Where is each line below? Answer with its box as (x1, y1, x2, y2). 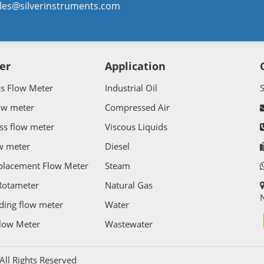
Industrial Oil (105, 82, 158, 94)
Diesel (105, 140, 130, 153)
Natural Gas (105, 179, 153, 192)
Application (105, 59, 166, 74)
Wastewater (105, 218, 153, 230)
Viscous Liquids (105, 121, 168, 133)
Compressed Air (105, 101, 170, 114)
